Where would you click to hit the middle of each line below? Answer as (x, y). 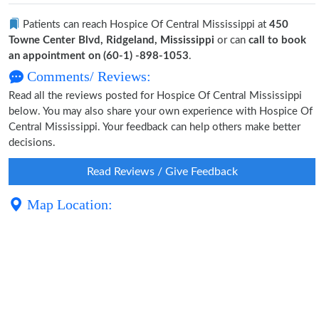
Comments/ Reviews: (87, 76)
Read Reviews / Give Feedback (162, 172)
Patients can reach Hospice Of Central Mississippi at (145, 25)
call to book (277, 40)
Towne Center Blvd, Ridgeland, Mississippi (111, 40)
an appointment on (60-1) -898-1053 (99, 56)
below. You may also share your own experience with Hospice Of (161, 111)
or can (231, 40)
